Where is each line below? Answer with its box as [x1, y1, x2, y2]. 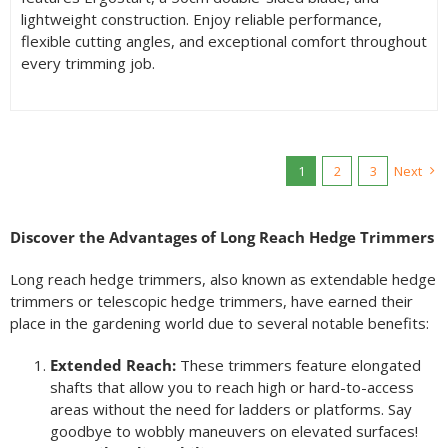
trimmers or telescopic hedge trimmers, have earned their [9, 291, 413, 312]
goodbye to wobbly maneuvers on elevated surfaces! [49, 421, 418, 442]
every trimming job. [20, 53, 155, 74]
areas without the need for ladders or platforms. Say [49, 399, 412, 420]
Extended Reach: [49, 355, 176, 376]
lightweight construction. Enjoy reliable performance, [20, 9, 382, 30]
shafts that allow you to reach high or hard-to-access [49, 377, 414, 398]
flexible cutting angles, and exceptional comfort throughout [20, 31, 427, 52]
